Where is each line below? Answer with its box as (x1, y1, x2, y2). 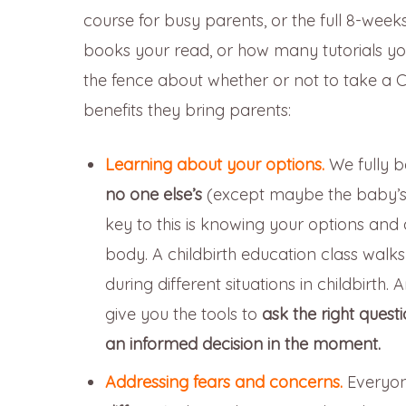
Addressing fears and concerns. (105, 372, 347, 393)
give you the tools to (105, 304, 262, 325)
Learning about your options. (105, 154, 329, 176)
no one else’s (105, 184, 202, 206)
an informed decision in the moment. (105, 333, 385, 355)
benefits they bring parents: (83, 100, 291, 121)
